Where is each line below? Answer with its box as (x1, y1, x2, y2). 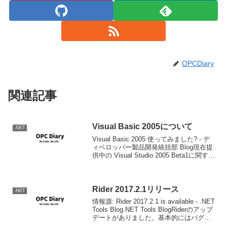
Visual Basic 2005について (92, 122, 193, 131)
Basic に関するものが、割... (92, 167, 177, 175)
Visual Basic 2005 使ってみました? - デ (92, 135, 210, 143)
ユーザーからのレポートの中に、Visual (92, 159, 210, 167)
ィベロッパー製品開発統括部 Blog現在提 (92, 143, 213, 151)
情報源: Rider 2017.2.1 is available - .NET (92, 198, 215, 206)
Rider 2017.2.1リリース (92, 184, 179, 194)
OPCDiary (182, 59, 214, 68)
